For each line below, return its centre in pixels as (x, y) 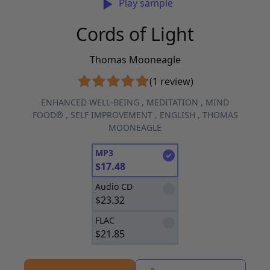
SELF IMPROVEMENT (111, 115)
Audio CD (114, 187)
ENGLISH (177, 115)
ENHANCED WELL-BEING (90, 102)
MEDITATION (172, 102)
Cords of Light (135, 34)
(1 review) (171, 81)
